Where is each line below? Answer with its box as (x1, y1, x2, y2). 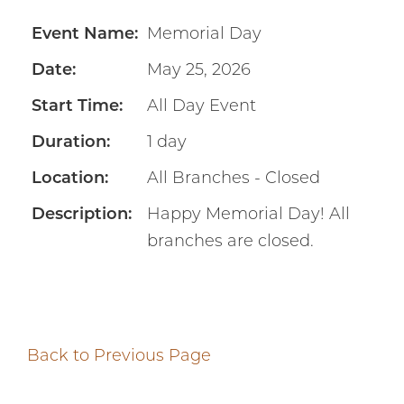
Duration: (32, 134, 110, 151)
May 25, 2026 (147, 62, 251, 79)
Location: (32, 170, 108, 188)
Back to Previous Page (27, 348, 211, 365)
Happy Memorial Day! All (147, 207, 350, 224)
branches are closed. (147, 234, 318, 251)
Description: (32, 207, 132, 224)
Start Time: (32, 98, 123, 115)
